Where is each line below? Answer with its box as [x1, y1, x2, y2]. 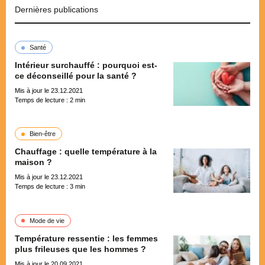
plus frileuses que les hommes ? [15, 244, 146, 254]
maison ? [15, 157, 52, 167]
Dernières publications [15, 5, 98, 14]
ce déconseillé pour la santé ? [15, 71, 137, 80]
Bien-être [30, 130, 56, 138]
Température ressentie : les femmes [15, 233, 158, 243]
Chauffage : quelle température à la [15, 147, 157, 157]
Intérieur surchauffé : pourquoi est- [15, 60, 157, 70]
